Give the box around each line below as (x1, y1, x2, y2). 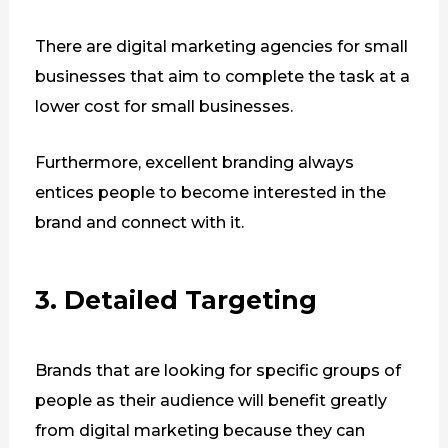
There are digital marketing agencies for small (34, 37, 408, 57)
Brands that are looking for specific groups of (34, 360, 401, 380)
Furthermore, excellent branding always (34, 152, 354, 172)
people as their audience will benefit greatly (34, 390, 387, 410)
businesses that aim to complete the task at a (34, 67, 410, 87)
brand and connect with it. (34, 212, 244, 232)
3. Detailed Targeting (34, 284, 317, 315)
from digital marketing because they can (34, 420, 365, 440)
